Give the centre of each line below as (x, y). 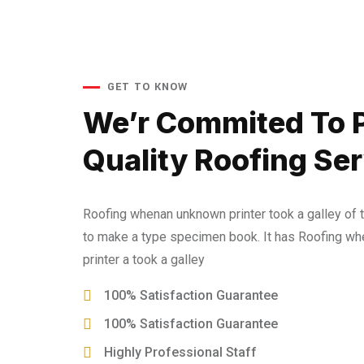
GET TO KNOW (147, 87)
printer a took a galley (144, 260)
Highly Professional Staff (180, 352)
